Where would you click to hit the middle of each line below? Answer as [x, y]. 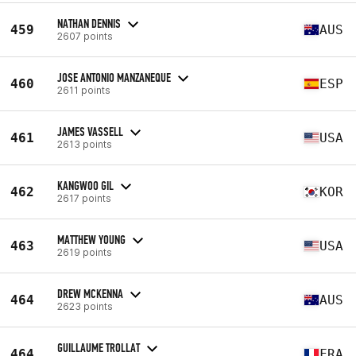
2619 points [85, 252]
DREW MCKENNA [90, 293]
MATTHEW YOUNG [91, 239]
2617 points [84, 198]
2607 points [85, 36]
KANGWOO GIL [85, 185]
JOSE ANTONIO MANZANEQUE [114, 77]
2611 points [84, 90]
